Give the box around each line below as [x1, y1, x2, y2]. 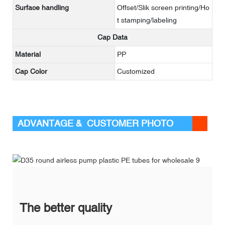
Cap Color [15, 67, 47, 75]
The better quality [20, 200, 112, 214]
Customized [117, 67, 155, 75]
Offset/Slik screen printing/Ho [117, 3, 209, 12]
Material [15, 50, 41, 58]
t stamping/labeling [117, 16, 177, 24]
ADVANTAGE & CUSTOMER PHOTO [18, 118, 173, 129]
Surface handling [15, 3, 69, 12]
